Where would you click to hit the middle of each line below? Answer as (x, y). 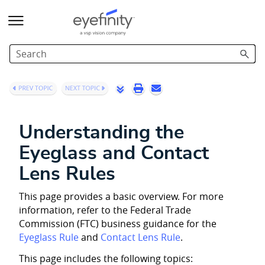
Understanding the (101, 132)
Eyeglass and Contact (114, 153)
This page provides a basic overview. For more (121, 197)
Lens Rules (67, 174)
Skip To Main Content (132, 16)
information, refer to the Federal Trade (105, 210)
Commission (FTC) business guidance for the (118, 224)
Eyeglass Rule (49, 237)
